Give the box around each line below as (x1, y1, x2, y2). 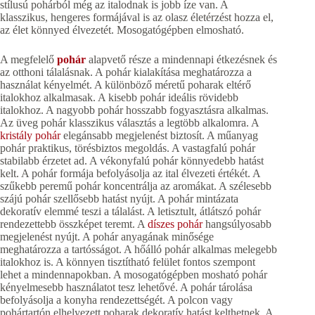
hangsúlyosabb (202, 218, 271, 231)
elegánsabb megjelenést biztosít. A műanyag (60, 129, 258, 142)
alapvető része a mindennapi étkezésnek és (86, 53, 277, 66)
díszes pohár (148, 218, 202, 231)
